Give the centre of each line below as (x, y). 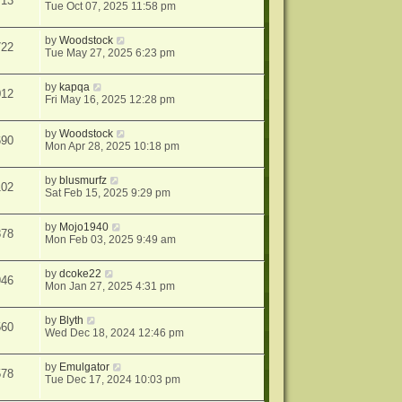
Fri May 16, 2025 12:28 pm (110, 100)
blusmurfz (83, 180)
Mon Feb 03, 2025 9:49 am (111, 240)
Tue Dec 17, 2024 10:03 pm (113, 380)
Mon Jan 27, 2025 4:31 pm (110, 286)
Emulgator (85, 367)
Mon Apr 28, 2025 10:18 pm (113, 146)
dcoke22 (81, 274)
